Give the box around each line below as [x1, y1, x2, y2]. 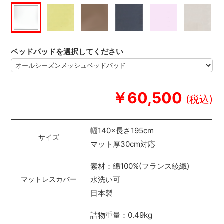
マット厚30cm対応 [90, 139, 156, 149]
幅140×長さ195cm [90, 126, 154, 136]
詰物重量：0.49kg [90, 210, 153, 220]
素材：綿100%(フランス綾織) [90, 161, 190, 171]
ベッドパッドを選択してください [11, 46, 124, 56]
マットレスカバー [20, 175, 77, 184]
